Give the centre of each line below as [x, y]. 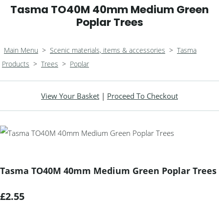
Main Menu [21, 50]
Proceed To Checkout [142, 96]
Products [16, 64]
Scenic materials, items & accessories [108, 50]
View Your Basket [70, 96]
